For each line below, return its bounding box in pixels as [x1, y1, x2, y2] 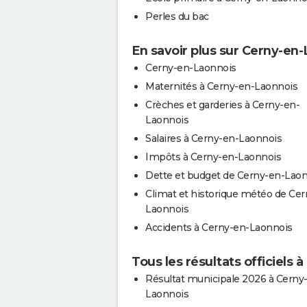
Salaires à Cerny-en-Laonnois [145, 132, 282, 145]
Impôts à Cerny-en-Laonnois [145, 150, 281, 163]
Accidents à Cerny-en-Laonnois [145, 221, 293, 234]
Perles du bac [145, 10, 209, 23]
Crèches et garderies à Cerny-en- [145, 98, 299, 111]
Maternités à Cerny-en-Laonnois [145, 79, 297, 93]
